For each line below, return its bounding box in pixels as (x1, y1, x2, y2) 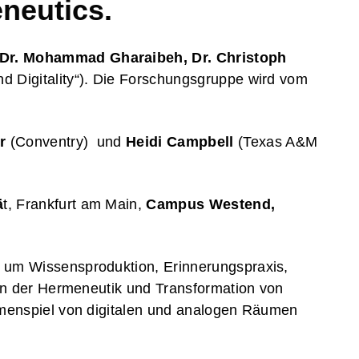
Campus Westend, (146, 196, 276, 212)
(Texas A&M (233, 134, 318, 150)
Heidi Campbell (126, 134, 234, 150)
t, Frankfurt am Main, (3, 196, 147, 212)
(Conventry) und (6, 134, 127, 150)
